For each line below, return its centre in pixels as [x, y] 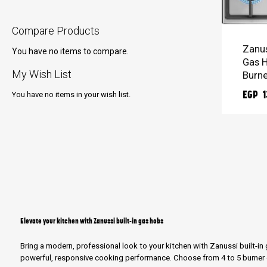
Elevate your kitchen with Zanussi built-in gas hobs [92, 221]
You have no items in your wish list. [71, 94]
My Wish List [42, 74]
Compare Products [56, 30]
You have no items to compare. [70, 51]
